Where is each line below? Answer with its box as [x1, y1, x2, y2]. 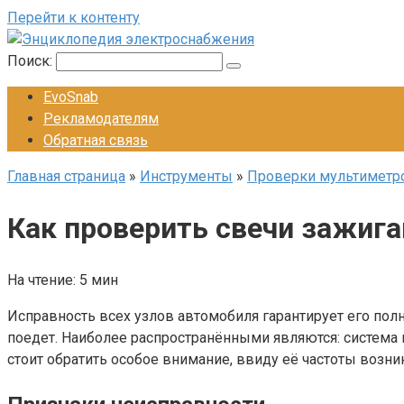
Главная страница [7, 168, 125, 185]
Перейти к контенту [7, 9, 140, 26]
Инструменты [140, 168, 233, 185]
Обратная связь [43, 132, 148, 149]
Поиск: [7, 52, 56, 69]
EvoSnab [43, 88, 98, 106]
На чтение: [7, 271, 76, 289]
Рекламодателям [43, 110, 159, 127]
